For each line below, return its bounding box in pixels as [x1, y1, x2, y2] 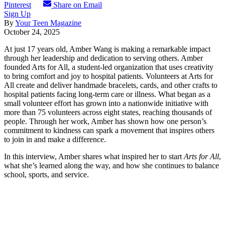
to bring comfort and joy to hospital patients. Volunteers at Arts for [4, 71, 213, 80]
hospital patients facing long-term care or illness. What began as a [4, 89, 210, 98]
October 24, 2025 [4, 27, 60, 36]
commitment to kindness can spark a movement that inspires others [4, 126, 214, 135]
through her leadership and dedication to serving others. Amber [4, 53, 203, 62]
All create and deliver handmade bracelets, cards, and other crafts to [4, 80, 217, 89]
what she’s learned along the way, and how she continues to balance [4, 161, 219, 170]
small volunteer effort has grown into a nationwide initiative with [4, 98, 208, 107]
